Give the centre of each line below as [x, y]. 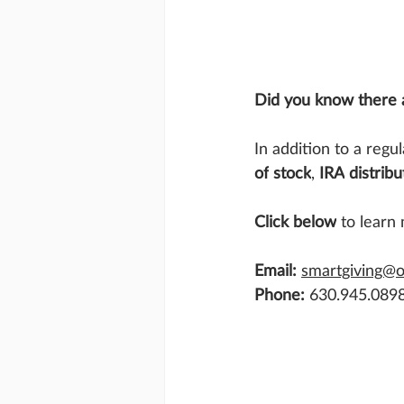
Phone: [280, 294]
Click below [295, 220]
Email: [275, 269]
